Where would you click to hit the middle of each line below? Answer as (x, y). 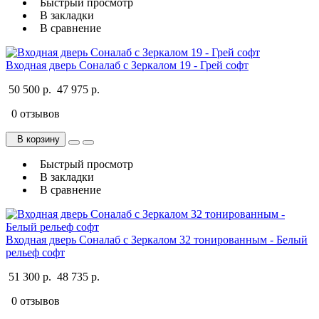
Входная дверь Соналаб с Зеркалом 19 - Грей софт (127, 65)
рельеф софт (35, 252)
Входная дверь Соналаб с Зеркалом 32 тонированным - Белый (157, 239)
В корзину (36, 139)
